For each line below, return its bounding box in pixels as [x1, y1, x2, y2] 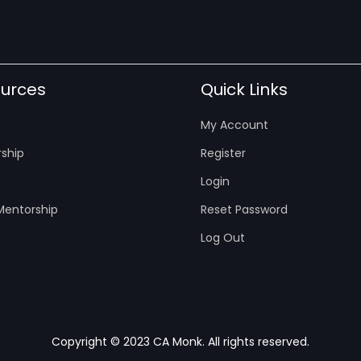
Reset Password [201, 201, 288, 218]
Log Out [201, 230, 245, 247]
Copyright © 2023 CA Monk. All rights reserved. [52, 334, 309, 351]
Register [201, 145, 246, 162]
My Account [201, 117, 268, 134]
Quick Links [201, 78, 288, 102]
